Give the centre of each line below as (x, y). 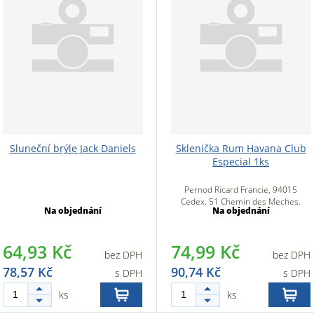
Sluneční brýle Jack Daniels (73, 148)
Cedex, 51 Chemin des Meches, (241, 202)
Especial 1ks (241, 162)
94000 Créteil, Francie (241, 213)
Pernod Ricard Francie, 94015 (241, 190)
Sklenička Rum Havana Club (241, 148)
